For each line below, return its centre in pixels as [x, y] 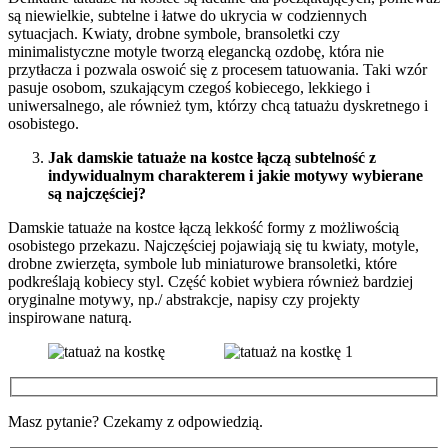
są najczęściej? [97, 194]
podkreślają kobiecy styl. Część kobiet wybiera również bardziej [210, 282]
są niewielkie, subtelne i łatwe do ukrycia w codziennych [187, 16]
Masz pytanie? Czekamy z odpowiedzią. [135, 422]
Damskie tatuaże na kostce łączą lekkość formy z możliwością [203, 228]
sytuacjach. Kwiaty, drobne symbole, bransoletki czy [174, 34]
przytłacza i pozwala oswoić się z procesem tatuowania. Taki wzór [217, 70]
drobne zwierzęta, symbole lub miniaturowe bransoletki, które [202, 264]
